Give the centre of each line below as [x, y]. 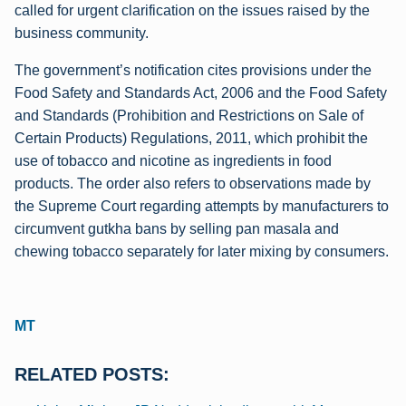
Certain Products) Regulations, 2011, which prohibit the [191, 138]
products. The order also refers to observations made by [193, 183]
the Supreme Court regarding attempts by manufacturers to [202, 206]
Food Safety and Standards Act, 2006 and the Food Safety [201, 92]
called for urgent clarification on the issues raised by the [192, 10]
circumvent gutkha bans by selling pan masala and [177, 228]
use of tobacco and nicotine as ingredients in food [173, 160]
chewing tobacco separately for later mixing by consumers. [202, 251]
